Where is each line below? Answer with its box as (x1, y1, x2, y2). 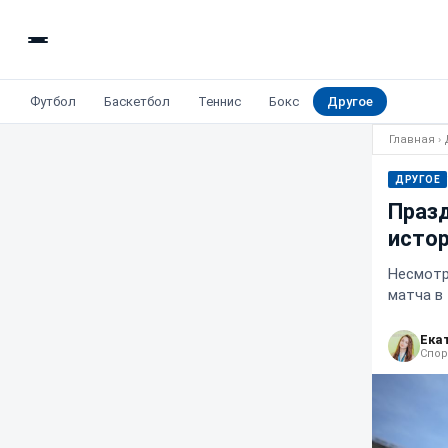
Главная (389, 133, 435, 146)
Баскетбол (104, 94, 170, 109)
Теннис (198, 94, 241, 109)
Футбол (30, 94, 76, 109)
